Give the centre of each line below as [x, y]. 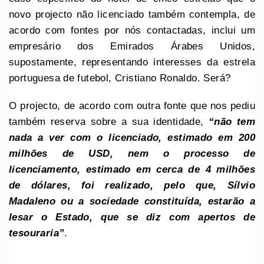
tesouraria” [37, 233]
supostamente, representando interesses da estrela [132, 62]
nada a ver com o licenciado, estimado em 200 [132, 137]
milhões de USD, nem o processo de [132, 153]
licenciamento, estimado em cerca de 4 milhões [132, 169]
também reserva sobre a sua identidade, [109, 121]
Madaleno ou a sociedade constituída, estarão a [132, 201]
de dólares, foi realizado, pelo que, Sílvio [132, 185]
